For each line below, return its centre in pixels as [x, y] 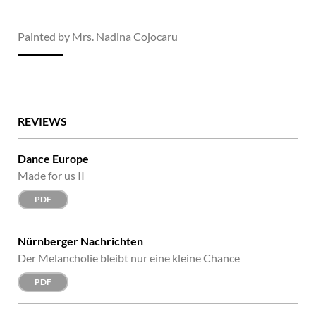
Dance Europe [53, 159]
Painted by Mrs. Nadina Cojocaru [98, 37]
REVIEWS [42, 121]
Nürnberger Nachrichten [80, 241]
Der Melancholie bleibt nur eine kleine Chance [129, 258]
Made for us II [51, 176]
